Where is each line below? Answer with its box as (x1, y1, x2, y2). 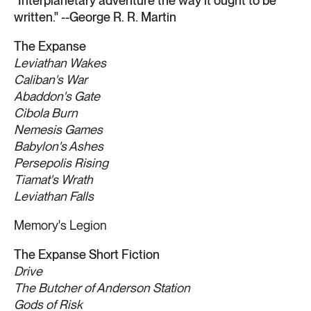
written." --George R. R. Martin (14, 9, 176, 24)
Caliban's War (14, 72, 87, 87)
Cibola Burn (14, 105, 78, 120)
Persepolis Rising (14, 155, 108, 170)
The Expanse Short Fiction (14, 246, 160, 262)
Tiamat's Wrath (14, 171, 93, 187)
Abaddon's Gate (14, 88, 100, 103)
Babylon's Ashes (14, 138, 103, 153)
